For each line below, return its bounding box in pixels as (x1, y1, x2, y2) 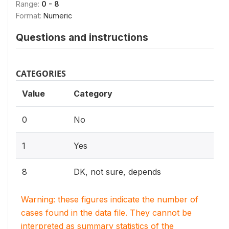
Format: (16, 11, 43, 20)
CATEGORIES (16, 68, 66, 79)
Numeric (43, 11, 72, 20)
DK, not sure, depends (74, 167, 161, 177)
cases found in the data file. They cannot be (21, 208, 192, 218)
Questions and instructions (16, 31, 148, 43)
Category (74, 88, 112, 99)
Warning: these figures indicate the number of (21, 194, 198, 204)
